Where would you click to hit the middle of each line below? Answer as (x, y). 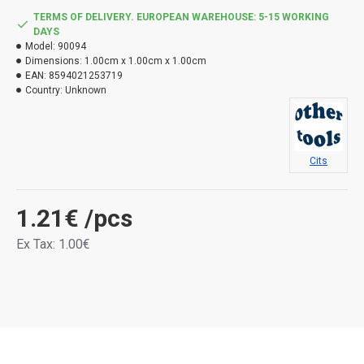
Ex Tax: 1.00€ (53, 244)
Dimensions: (54, 61)
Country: (44, 90)
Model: (40, 46)
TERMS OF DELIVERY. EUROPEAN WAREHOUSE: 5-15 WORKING (181, 17)
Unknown (86, 90)
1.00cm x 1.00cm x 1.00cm (145, 61)
